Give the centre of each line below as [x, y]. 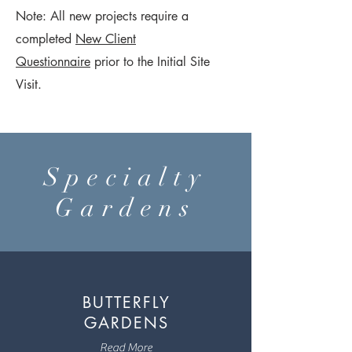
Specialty [126, 177]
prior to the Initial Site [150, 62]
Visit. [29, 84]
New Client [106, 39]
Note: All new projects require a [102, 16]
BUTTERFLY [126, 302]
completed [46, 39]
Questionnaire [53, 62]
